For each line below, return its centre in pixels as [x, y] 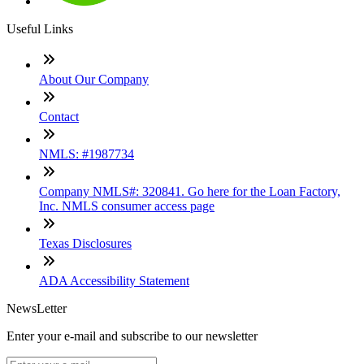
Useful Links [40, 28]
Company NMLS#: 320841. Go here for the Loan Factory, [190, 191]
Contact [59, 116]
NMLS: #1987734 [87, 154]
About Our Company [94, 79]
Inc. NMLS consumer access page [127, 206]
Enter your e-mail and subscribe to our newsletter [132, 336]
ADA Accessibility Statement [114, 280]
